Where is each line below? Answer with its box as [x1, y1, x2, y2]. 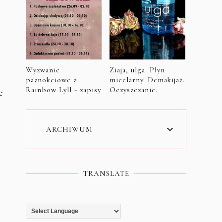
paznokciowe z [26, 75, 77, 84]
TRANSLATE [83, 169, 129, 178]
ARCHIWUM [46, 125, 93, 134]
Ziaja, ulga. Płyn [109, 65, 165, 74]
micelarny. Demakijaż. [109, 75, 185, 84]
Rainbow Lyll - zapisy [26, 85, 101, 94]
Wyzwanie [26, 65, 60, 74]
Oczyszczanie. [109, 85, 158, 94]
